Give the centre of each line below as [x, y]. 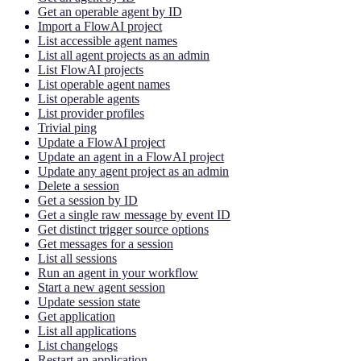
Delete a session [79, 185]
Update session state [89, 301]
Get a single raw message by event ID [134, 214]
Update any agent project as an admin [133, 171]
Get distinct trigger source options [123, 229]
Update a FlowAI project [102, 142]
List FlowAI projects [91, 69]
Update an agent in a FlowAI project [131, 156]
